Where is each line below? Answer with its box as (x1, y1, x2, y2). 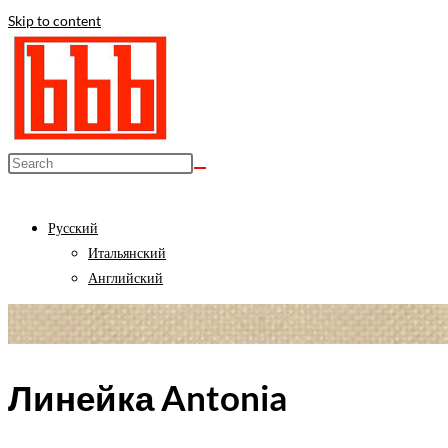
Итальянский (88, 244, 166, 261)
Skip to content (8, 12, 101, 29)
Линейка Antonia (8, 376, 287, 419)
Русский (48, 219, 98, 236)
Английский (88, 269, 163, 286)
